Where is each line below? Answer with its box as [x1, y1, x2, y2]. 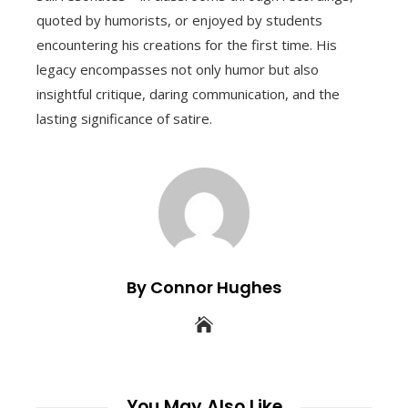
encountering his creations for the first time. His [36, 36, 337, 55]
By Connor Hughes [127, 276, 281, 300]
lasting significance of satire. [36, 109, 212, 128]
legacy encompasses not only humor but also [36, 60, 319, 79]
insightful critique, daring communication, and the [36, 85, 340, 104]
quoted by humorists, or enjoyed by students [36, 11, 322, 30]
